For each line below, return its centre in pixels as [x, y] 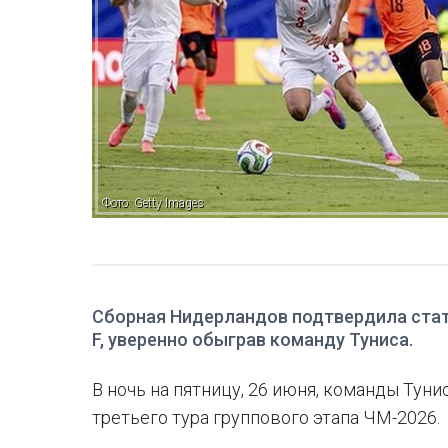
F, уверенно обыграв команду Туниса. [252, 339]
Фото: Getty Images [153, 203]
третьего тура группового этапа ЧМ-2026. [266, 417]
